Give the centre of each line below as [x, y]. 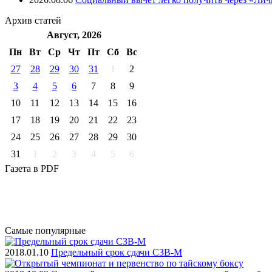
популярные [60, 230]
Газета [19, 168]
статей [48, 20]
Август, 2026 [74, 35]
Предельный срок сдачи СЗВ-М [117, 252]
